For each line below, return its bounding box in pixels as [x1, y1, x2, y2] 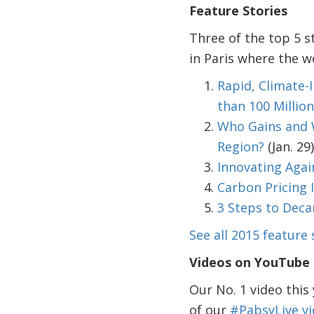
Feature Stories [189, 2, 287, 19]
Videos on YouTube [189, 254, 310, 271]
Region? [217, 138, 264, 155]
